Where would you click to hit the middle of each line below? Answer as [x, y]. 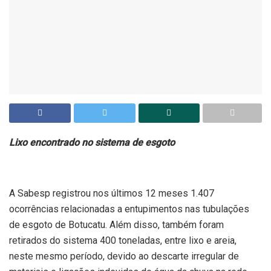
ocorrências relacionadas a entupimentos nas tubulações [129, 209]
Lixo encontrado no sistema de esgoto [92, 143]
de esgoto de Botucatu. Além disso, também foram [116, 225]
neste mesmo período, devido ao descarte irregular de [124, 256]
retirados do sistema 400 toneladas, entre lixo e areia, [123, 241]
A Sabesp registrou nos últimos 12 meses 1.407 [112, 194]
